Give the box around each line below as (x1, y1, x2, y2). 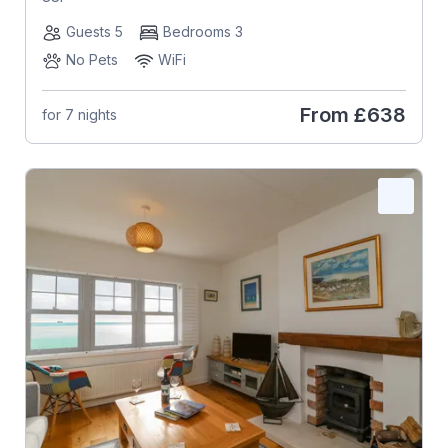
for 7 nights (41, 106, 117, 124)
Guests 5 (65, 22, 123, 40)
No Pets (65, 50, 118, 68)
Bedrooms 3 (162, 22, 243, 40)
